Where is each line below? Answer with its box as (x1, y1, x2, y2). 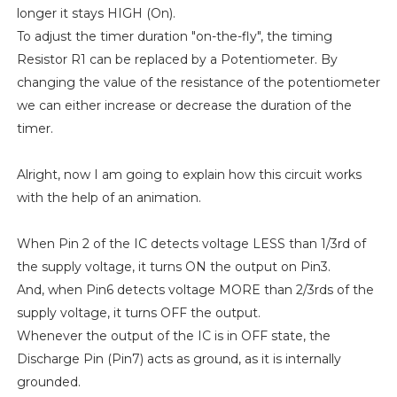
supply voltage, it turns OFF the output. (16, 304, 261, 321)
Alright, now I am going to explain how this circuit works (16, 166, 362, 183)
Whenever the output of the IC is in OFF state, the (16, 327, 331, 344)
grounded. (16, 373, 81, 390)
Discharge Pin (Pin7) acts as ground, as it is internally (16, 350, 341, 367)
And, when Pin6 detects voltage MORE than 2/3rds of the (16, 281, 374, 298)
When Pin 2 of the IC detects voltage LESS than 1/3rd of (16, 235, 366, 252)
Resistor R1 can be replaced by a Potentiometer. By (16, 51, 338, 67)
